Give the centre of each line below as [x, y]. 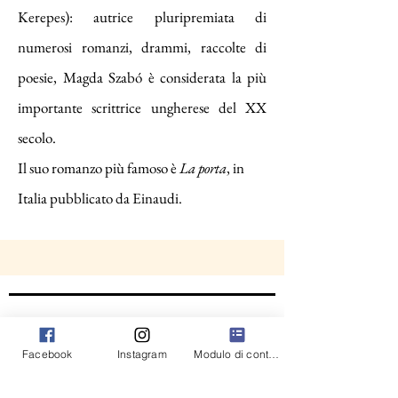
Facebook [48, 354]
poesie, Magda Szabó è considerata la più [142, 77]
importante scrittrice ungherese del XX [142, 107]
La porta [203, 168]
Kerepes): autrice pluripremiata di [142, 17]
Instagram [142, 354]
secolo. [37, 138]
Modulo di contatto [274, 354]
